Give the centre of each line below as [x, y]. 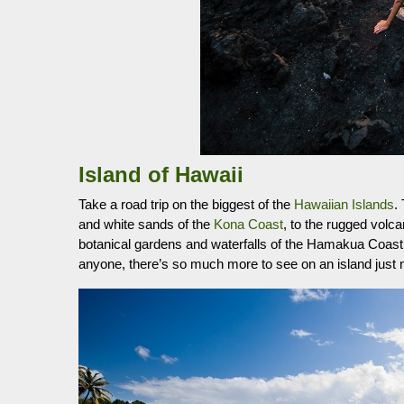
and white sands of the [146, 224]
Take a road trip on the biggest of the [186, 204]
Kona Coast [248, 224]
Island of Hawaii [161, 174]
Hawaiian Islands [344, 204]
